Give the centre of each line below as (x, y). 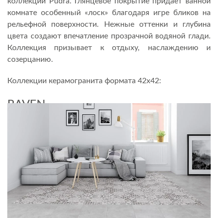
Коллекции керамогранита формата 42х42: (84, 81)
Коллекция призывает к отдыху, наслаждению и (109, 47)
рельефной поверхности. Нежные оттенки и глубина (109, 24)
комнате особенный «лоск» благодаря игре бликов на (109, 12)
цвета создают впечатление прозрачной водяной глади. (109, 36)
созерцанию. (30, 59)
